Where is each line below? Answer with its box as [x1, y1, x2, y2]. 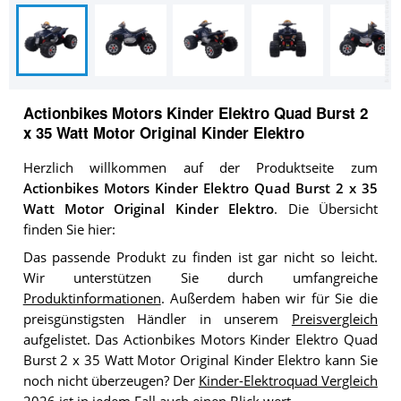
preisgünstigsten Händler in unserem [22, 310, 292, 328]
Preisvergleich [291, 310, 378, 328]
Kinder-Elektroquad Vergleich [198, 371, 378, 389]
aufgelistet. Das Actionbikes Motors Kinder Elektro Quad [22, 330, 378, 348]
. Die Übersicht [274, 200, 378, 218]
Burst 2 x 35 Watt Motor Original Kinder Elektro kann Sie [22, 351, 378, 369]
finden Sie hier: [22, 221, 115, 239]
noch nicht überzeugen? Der [22, 371, 199, 389]
